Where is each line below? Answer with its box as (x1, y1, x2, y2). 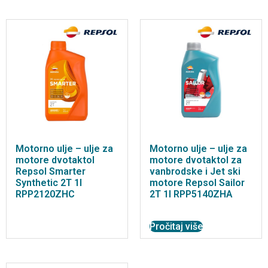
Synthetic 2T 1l (16, 177, 82, 189)
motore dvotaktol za (150, 154, 242, 166)
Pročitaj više (150, 220, 203, 232)
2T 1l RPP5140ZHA (150, 188, 233, 200)
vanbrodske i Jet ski (150, 166, 240, 178)
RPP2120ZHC (16, 188, 75, 200)
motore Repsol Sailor (150, 177, 245, 189)
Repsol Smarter (16, 166, 86, 178)
